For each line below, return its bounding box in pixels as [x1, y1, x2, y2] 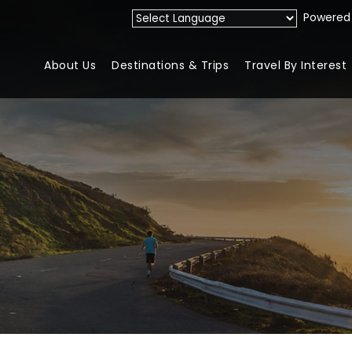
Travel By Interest [244, 57, 346, 73]
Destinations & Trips [112, 57, 229, 73]
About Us [44, 57, 96, 73]
